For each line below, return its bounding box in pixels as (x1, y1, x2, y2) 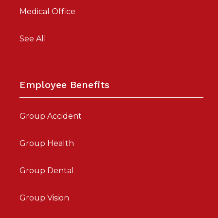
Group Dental (19, 165, 74, 175)
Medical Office (19, 6, 75, 16)
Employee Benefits (19, 78, 109, 91)
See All (19, 34, 46, 43)
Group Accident (19, 111, 82, 121)
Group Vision (19, 193, 69, 202)
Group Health (19, 138, 74, 148)
